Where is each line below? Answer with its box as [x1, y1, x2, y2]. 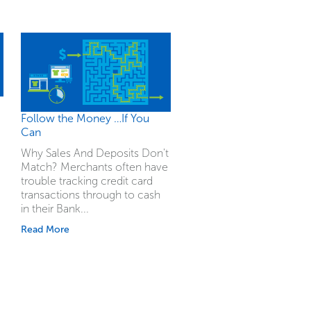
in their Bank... [20, 202, 89, 216]
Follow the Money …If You [20, 112, 149, 126]
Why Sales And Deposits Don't [20, 146, 169, 160]
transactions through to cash [20, 188, 160, 202]
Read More [20, 224, 69, 236]
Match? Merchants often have [20, 160, 168, 174]
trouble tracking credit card [20, 174, 153, 188]
